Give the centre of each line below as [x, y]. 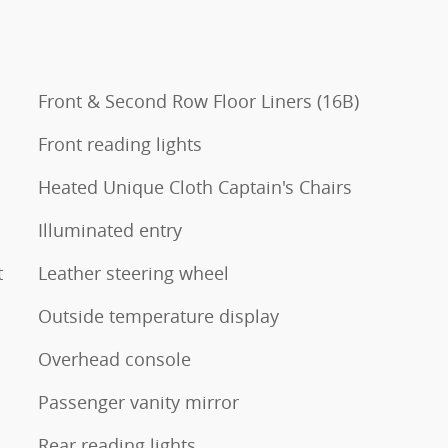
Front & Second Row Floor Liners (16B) [198, 101]
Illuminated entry [110, 230]
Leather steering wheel [133, 273]
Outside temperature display [158, 316]
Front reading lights [120, 144]
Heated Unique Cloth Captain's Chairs [195, 187]
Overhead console [114, 359]
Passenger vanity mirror [138, 402]
